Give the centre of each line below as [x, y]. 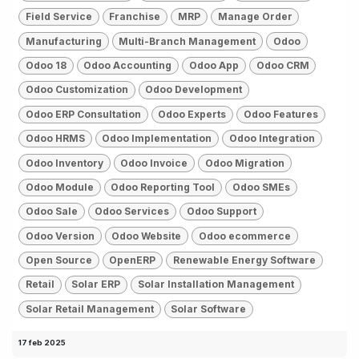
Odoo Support [221, 212]
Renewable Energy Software [244, 260]
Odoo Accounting [128, 65]
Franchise [135, 17]
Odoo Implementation [157, 139]
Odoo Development [194, 90]
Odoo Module [59, 187]
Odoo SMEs [261, 187]
